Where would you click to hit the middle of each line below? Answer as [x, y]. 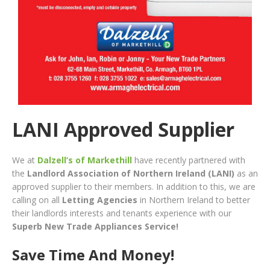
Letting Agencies [100, 199]
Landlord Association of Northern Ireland [116, 173]
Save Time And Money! [93, 254]
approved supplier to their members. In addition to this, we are [134, 186]
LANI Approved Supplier [123, 129]
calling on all [37, 199]
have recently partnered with [189, 160]
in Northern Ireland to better [194, 199]
